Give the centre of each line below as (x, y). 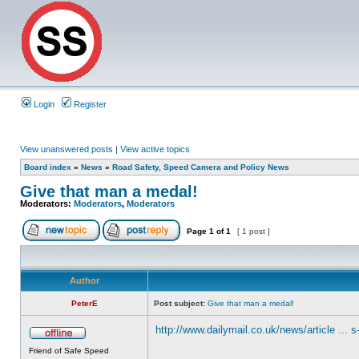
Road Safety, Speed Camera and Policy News (201, 167)
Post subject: (179, 303)
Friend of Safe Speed (69, 351)
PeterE (84, 303)
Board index (48, 167)
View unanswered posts (67, 149)
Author (84, 280)
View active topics (155, 149)
